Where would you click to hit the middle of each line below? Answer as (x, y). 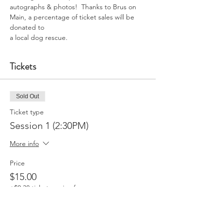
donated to (27, 27)
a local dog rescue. (39, 37)
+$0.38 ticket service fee (46, 188)
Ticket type (27, 112)
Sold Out (27, 96)
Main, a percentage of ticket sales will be (73, 17)
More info (24, 144)
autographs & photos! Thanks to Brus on (74, 7)
